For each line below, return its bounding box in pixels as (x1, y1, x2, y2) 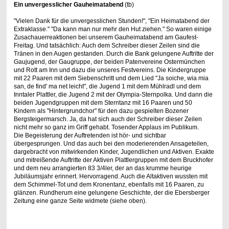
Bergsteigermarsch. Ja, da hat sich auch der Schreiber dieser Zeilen (13, 116, 202, 123)
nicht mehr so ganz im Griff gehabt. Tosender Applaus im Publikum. (13, 124, 199, 131)
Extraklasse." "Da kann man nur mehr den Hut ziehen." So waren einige (13, 26, 212, 33)
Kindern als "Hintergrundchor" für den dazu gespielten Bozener (13, 107, 189, 115)
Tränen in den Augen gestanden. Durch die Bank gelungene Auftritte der (13, 50, 214, 58)
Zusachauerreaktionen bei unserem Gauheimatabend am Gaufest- (13, 34, 198, 41)
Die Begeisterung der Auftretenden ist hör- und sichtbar (13, 132, 166, 140)
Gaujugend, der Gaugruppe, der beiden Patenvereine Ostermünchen (13, 58, 205, 66)
